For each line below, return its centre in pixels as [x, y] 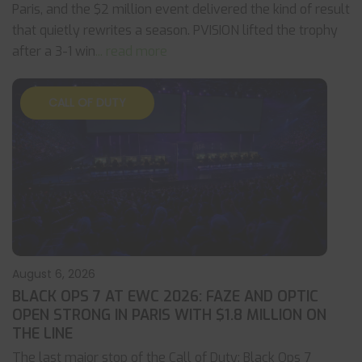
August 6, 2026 [54, 274]
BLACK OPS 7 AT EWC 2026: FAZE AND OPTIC [165, 297]
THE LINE [42, 334]
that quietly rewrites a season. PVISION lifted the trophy [175, 30]
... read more [131, 51]
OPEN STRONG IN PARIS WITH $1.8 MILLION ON [169, 315]
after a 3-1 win [54, 51]
